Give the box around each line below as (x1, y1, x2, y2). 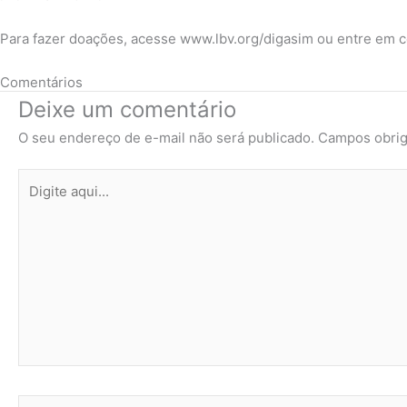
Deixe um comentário (18, 95, 236, 123)
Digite (17, 170, 55, 188)
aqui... (17, 192, 55, 210)
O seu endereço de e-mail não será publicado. (18, 128, 314, 146)
